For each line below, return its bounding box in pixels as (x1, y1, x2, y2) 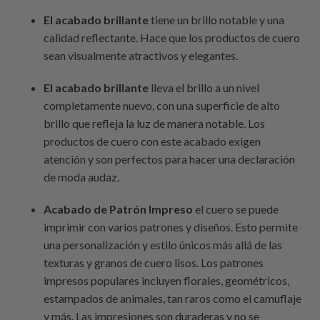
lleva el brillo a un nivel (149, 81, 260, 95)
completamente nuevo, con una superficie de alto (44, 99, 281, 113)
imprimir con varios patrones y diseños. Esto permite (44, 220, 299, 234)
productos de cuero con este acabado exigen (44, 134, 261, 149)
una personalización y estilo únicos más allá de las (44, 238, 283, 252)
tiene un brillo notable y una (149, 13, 285, 27)
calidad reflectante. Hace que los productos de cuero (44, 31, 301, 45)
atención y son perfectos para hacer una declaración (44, 152, 296, 166)
